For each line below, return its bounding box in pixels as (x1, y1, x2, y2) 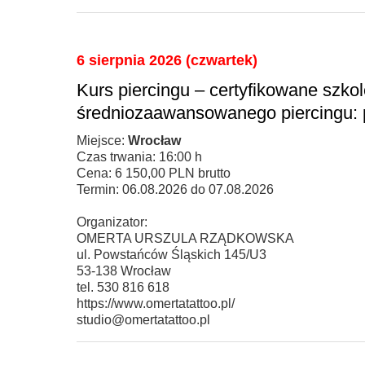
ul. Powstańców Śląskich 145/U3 (77, 247, 266, 262)
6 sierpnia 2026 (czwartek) (77, 51, 257, 68)
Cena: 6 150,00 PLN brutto (77, 165, 231, 180)
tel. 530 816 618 (77, 279, 169, 294)
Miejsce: (77, 133, 128, 147)
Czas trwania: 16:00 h (77, 149, 202, 164)
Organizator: (77, 214, 147, 229)
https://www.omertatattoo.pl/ (77, 296, 235, 310)
